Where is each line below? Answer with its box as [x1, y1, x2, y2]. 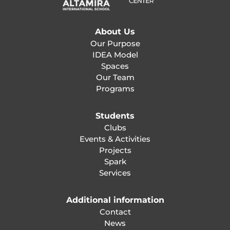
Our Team [95, 72, 135, 82]
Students [95, 110, 135, 121]
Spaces [101, 61, 129, 71]
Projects [99, 145, 131, 155]
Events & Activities [80, 133, 150, 144]
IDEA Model [92, 49, 138, 60]
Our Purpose [90, 38, 140, 48]
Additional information [66, 195, 164, 205]
